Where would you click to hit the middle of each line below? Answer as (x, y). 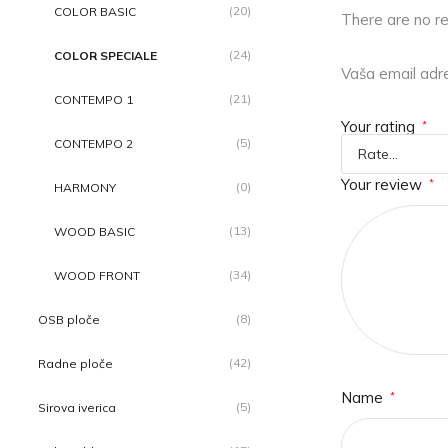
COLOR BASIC (95, 11)
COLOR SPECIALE (105, 55)
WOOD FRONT (97, 275)
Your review (383, 184)
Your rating (380, 126)
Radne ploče (75, 363)
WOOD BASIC (94, 231)
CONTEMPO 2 (93, 143)
